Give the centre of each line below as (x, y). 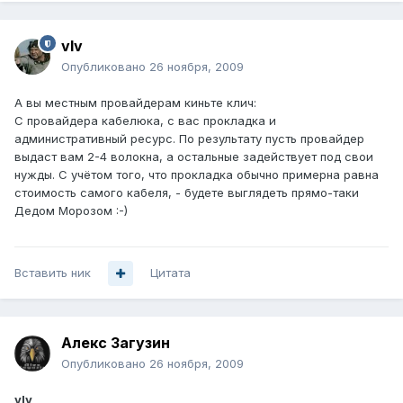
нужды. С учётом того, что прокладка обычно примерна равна (197, 175)
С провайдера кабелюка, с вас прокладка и (145, 121)
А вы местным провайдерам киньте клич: (135, 103)
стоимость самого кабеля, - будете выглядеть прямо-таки (187, 193)
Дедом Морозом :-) (71, 211)
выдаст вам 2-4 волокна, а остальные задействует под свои (194, 157)
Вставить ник (53, 273)
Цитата (170, 273)
